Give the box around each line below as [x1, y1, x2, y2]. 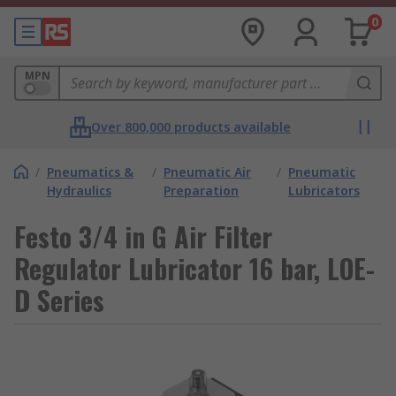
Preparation [164, 182, 240, 199]
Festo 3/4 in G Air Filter [14, 217, 272, 256]
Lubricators [288, 182, 361, 199]
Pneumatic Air [164, 164, 252, 180]
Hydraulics [47, 182, 111, 199]
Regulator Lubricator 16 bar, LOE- [14, 248, 375, 288]
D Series [14, 280, 104, 320]
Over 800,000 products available [91, 118, 291, 135]
